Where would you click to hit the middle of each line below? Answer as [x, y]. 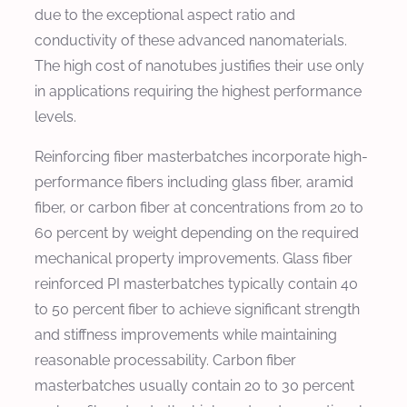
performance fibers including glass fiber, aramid [194, 182]
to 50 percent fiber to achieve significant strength [197, 309]
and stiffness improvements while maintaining [186, 334]
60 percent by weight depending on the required [197, 233]
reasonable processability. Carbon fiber [165, 360]
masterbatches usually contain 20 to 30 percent [194, 385]
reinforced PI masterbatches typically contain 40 [196, 283]
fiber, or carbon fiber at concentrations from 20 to [199, 207]
